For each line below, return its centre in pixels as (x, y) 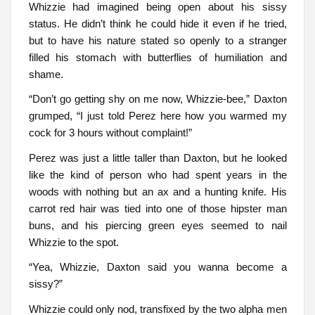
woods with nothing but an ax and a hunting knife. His (157, 191)
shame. (46, 74)
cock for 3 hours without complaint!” (110, 133)
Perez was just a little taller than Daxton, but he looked (157, 157)
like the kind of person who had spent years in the (157, 174)
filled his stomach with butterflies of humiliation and (157, 57)
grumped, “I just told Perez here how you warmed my (157, 116)
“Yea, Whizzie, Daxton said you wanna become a (157, 267)
